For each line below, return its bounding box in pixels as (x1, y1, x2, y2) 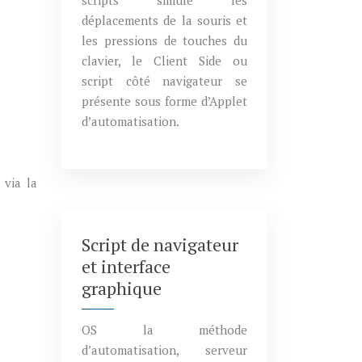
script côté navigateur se (82, 73, 247, 89)
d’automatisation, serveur (82, 342, 247, 358)
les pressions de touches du (82, 32, 247, 48)
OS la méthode (82, 322, 247, 338)
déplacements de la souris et (82, 12, 247, 28)
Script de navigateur (82, 233, 238, 256)
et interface (82, 255, 170, 278)
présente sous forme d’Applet (82, 93, 247, 109)
